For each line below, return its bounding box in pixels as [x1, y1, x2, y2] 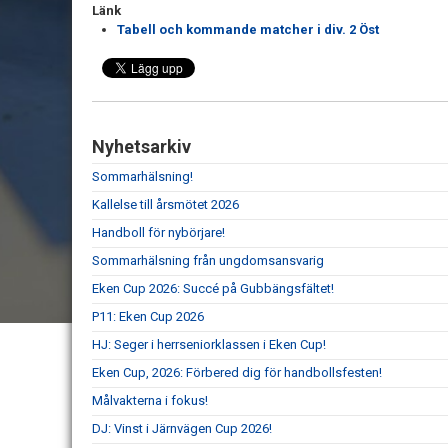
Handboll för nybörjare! [92, 225, 225, 240]
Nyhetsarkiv [92, 136, 191, 157]
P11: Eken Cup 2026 [92, 309, 204, 324]
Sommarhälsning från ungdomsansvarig [92, 253, 324, 268]
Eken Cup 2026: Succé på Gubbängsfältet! [92, 281, 334, 296]
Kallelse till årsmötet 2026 [92, 197, 239, 212]
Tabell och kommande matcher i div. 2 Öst [117, 22, 379, 37]
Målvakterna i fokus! [92, 393, 208, 408]
